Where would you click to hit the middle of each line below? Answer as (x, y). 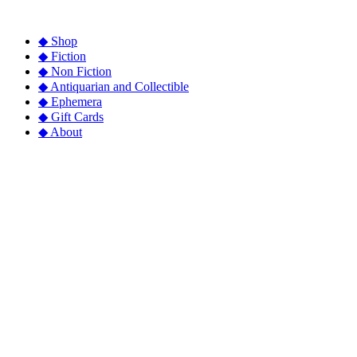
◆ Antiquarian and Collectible (114, 86)
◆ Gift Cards (71, 117)
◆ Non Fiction (75, 71)
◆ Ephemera (70, 102)
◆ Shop (58, 41)
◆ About (60, 132)
